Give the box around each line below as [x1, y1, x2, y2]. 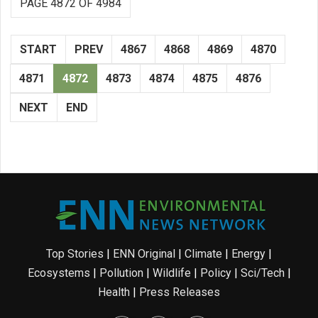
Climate [185, 247, 222, 261]
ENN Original [113, 247, 175, 261]
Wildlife [152, 266, 191, 280]
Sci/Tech [240, 266, 285, 280]
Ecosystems [27, 266, 90, 280]
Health [98, 285, 130, 299]
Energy [231, 247, 265, 261]
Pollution [99, 266, 143, 280]
